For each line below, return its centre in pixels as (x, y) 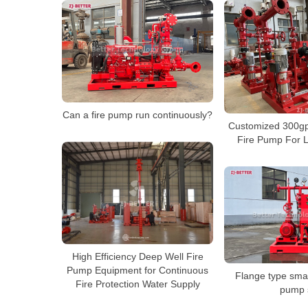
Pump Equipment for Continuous (137, 271)
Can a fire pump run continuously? (137, 115)
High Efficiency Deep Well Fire (137, 257)
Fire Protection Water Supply (137, 284)
